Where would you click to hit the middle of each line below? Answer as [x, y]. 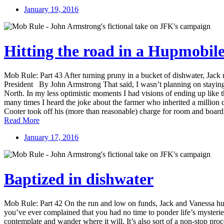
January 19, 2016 [51, 9]
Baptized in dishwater [79, 179]
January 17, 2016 [51, 137]
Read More [22, 120]
